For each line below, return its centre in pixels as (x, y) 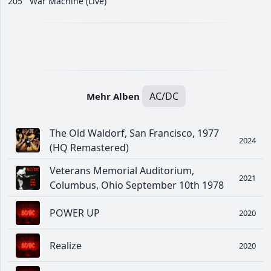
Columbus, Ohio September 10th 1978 (137, 185)
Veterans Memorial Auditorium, (122, 171)
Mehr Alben (113, 96)
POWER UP (75, 213)
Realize (66, 246)
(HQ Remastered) (89, 148)
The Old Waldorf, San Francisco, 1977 (134, 133)
